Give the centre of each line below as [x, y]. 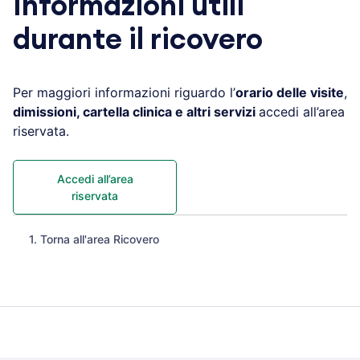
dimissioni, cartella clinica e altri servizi [136, 111]
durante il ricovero [138, 40]
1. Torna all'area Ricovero [94, 239]
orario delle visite [290, 92]
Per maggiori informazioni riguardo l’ [124, 92]
